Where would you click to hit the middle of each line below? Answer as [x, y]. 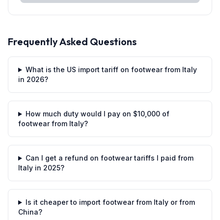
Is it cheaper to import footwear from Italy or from [110, 202]
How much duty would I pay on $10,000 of [97, 114]
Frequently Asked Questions [72, 41]
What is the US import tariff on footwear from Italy [111, 69]
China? [30, 212]
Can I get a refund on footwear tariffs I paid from [109, 158]
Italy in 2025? [41, 168]
